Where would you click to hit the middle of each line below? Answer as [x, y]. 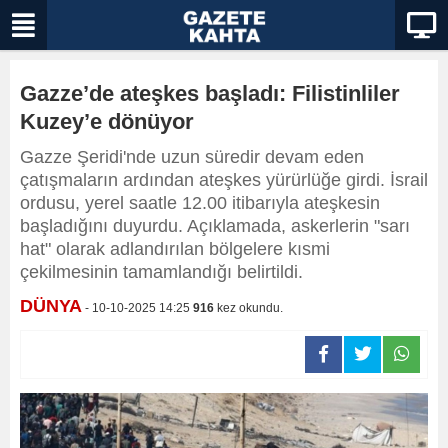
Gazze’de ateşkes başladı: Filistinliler [210, 93]
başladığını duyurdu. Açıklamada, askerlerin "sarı [215, 226]
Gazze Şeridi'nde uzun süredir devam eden [192, 157]
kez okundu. [248, 308]
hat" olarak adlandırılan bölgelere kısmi [175, 249]
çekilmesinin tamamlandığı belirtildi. [161, 272]
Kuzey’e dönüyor [107, 121]
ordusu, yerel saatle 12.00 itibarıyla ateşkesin [200, 203]
